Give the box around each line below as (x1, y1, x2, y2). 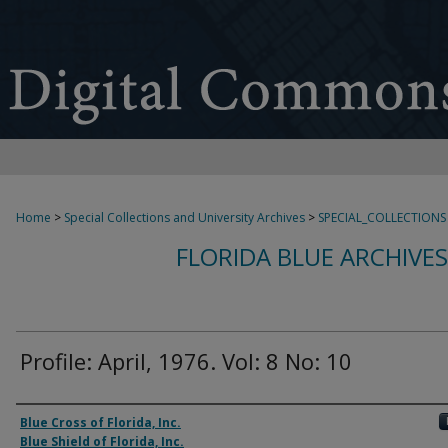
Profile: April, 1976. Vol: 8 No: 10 (20, 346, 352, 376)
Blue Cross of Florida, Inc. (20, 414, 181, 431)
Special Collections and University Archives (64, 209, 305, 226)
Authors (16, 408, 94, 435)
